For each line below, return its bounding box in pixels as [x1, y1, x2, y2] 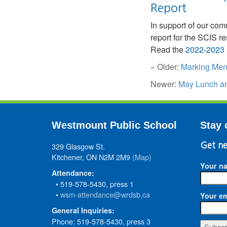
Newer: [150, 78, 178, 90]
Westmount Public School [52, 120, 177, 131]
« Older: [150, 61, 181, 72]
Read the [150, 44, 185, 55]
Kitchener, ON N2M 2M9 [52, 152, 132, 162]
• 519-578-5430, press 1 [52, 178, 134, 189]
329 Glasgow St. [52, 141, 105, 152]
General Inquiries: [52, 205, 115, 215]
